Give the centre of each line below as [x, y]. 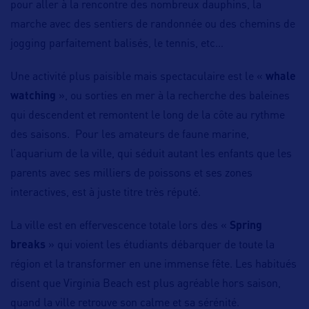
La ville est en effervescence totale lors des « [120, 227]
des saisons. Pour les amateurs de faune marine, [130, 136]
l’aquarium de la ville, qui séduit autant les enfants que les [151, 155]
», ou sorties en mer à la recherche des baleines [173, 97]
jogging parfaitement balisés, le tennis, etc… [117, 44]
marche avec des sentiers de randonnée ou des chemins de [153, 25]
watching [33, 97]
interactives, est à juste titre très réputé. [106, 193]
